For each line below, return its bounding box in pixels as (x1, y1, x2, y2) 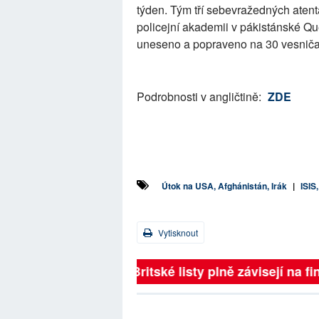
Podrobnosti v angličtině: (137, 88, 264, 105)
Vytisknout (156, 226, 198, 239)
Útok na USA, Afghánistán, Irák (162, 179, 287, 192)
